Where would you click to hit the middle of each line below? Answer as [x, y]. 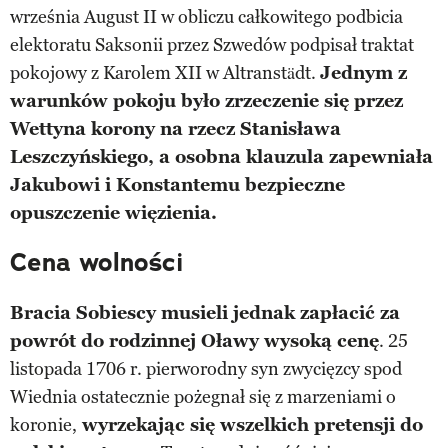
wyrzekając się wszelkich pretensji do [250, 424]
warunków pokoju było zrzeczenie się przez [206, 100]
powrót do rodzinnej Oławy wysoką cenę [194, 340]
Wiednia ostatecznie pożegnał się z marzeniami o [203, 396]
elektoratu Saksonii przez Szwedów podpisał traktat [212, 44]
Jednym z [363, 72]
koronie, [43, 424]
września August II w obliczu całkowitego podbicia [206, 16]
